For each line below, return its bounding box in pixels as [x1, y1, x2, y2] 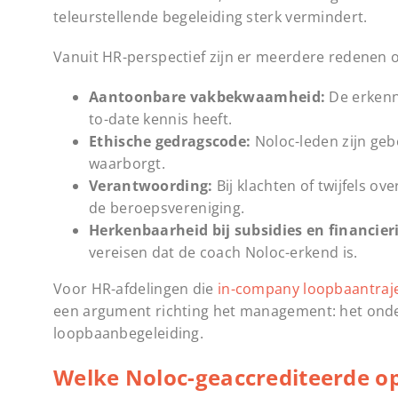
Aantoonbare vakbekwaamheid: [89, 87, 326, 107]
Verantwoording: [89, 176, 213, 196]
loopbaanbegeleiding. [53, 323, 204, 344]
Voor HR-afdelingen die [53, 279, 218, 299]
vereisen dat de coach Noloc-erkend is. [89, 243, 358, 263]
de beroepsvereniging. [89, 198, 245, 219]
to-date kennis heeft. [89, 109, 233, 130]
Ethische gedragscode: [89, 131, 251, 152]
